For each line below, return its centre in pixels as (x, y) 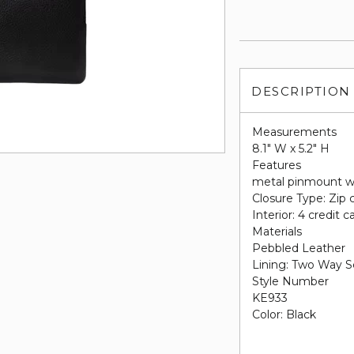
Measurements (295, 132)
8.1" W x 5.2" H (291, 149)
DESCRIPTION (301, 91)
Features (277, 165)
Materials (277, 232)
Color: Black (284, 314)
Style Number (291, 281)
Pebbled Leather (299, 248)
